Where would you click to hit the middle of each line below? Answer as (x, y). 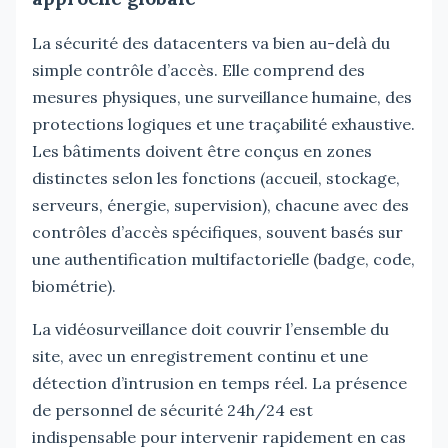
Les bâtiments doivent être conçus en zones (202, 150)
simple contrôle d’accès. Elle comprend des (198, 69)
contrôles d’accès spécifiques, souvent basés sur (217, 231)
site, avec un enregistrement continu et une (200, 355)
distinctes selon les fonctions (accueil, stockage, (216, 177)
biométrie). (74, 285)
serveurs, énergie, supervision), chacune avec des (220, 204)
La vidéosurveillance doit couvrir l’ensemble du (210, 328)
